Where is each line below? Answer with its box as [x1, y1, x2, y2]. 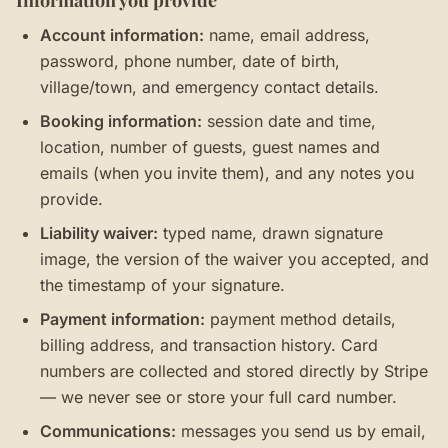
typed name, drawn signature [158, 223, 383, 243]
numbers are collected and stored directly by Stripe [40, 361, 428, 381]
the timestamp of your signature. [40, 275, 285, 295]
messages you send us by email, [176, 421, 426, 441]
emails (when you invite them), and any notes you [40, 163, 414, 183]
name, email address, [204, 25, 370, 45]
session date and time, [202, 111, 376, 131]
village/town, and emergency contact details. [40, 77, 379, 97]
